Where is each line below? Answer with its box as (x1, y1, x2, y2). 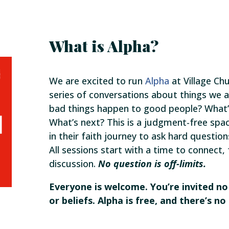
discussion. (49, 157, 99, 170)
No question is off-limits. (98, 157, 207, 170)
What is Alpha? (49, 35, 159, 56)
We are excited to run (49, 74, 146, 87)
